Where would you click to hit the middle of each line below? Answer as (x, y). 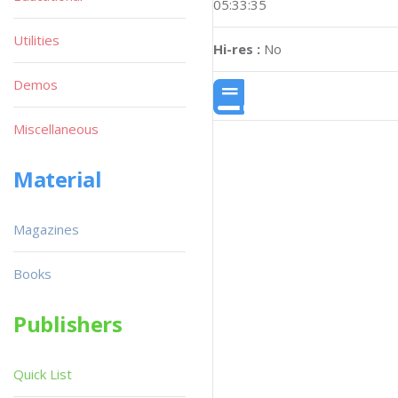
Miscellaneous (56, 129)
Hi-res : (237, 49)
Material (58, 179)
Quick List (43, 374)
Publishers (68, 324)
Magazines (46, 229)
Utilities (36, 40)
